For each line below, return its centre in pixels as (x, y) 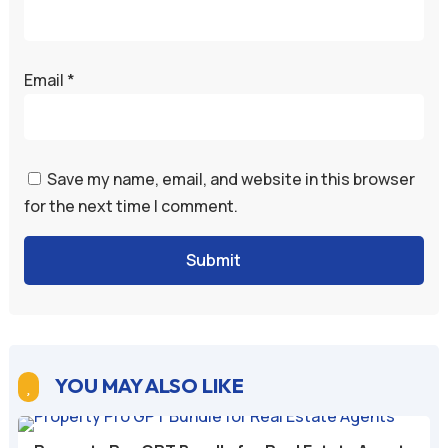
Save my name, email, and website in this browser (230, 179)
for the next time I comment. (130, 206)
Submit (214, 260)
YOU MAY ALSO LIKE (149, 385)
